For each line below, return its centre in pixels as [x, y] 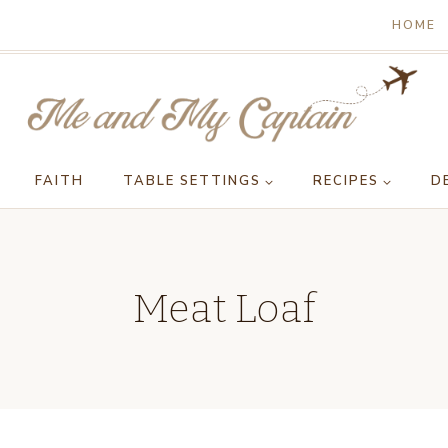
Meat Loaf [224, 309]
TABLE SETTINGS [192, 181]
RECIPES [346, 181]
